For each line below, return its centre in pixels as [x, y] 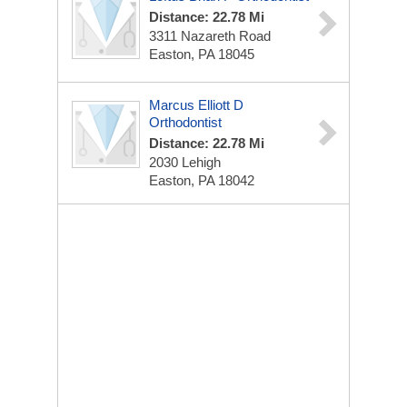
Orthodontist [185, 122]
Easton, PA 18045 [202, 54]
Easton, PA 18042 [202, 180]
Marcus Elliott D [196, 105]
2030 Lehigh [185, 162]
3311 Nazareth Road [210, 36]
